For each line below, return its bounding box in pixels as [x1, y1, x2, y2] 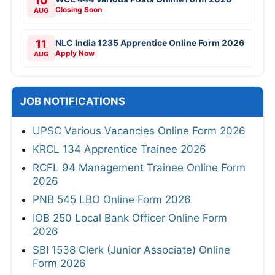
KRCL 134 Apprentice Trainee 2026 [33, 142, 206, 155]
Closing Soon [55, 4, 102, 14]
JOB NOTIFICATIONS [20, 95, 125, 107]
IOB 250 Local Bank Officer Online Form [33, 211, 227, 224]
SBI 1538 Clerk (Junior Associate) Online [33, 243, 230, 256]
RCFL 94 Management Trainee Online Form [33, 161, 246, 174]
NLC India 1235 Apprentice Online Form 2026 [55, 37, 244, 48]
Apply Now [55, 48, 95, 58]
